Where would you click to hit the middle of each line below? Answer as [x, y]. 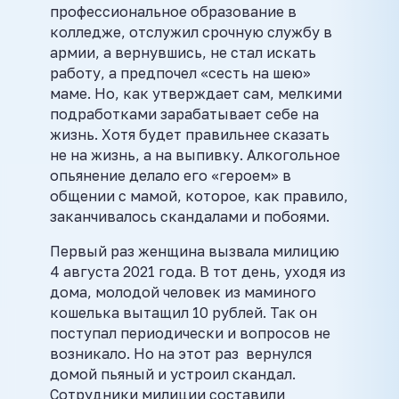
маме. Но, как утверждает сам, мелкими [196, 93]
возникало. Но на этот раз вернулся [181, 353]
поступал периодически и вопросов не [190, 333]
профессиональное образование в [173, 11]
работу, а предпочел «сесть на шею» [180, 73]
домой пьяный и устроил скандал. [173, 374]
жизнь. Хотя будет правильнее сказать [190, 134]
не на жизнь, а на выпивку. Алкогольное [195, 155]
